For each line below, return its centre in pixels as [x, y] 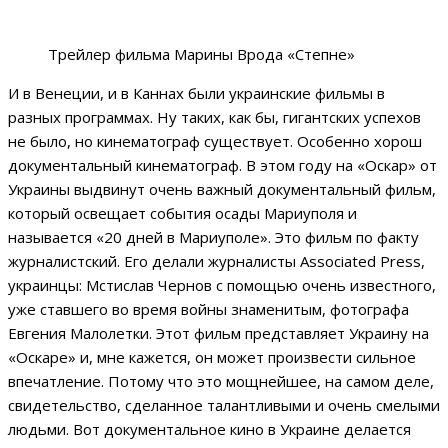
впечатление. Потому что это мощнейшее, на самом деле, [221, 380]
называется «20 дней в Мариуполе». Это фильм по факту [213, 236]
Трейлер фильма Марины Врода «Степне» [201, 53]
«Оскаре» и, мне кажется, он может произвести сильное [212, 356]
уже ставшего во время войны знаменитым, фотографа [208, 308]
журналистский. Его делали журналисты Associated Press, [216, 260]
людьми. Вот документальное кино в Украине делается [209, 428]
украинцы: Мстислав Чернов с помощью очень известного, [222, 284]
